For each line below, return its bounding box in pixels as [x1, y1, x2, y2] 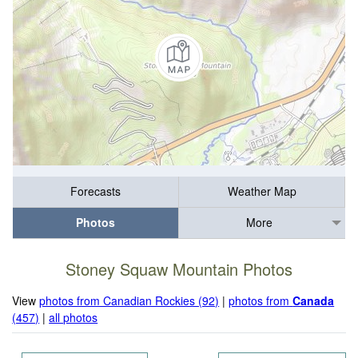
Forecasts [70, 183, 121, 200]
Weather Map [227, 183, 296, 200]
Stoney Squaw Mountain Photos [66, 257, 292, 281]
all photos [49, 308, 98, 325]
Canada [292, 292, 335, 308]
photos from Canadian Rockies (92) [39, 292, 220, 308]
